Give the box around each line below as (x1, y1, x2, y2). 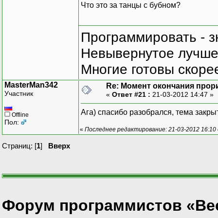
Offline (10, 111, 29, 118)
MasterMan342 (4, 80, 58, 89)
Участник (4, 89, 33, 97)
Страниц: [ (2, 141, 36, 150)
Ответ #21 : (112, 90, 150, 98)
